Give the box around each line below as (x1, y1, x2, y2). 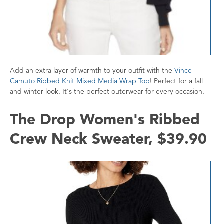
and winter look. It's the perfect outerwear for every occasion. (10, 87, 204, 96)
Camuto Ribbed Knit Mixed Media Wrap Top (10, 76, 150, 86)
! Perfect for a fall (150, 76, 203, 86)
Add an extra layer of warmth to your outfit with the (10, 66, 174, 75)
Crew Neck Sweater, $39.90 (10, 129, 207, 148)
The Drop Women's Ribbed (10, 109, 200, 129)
